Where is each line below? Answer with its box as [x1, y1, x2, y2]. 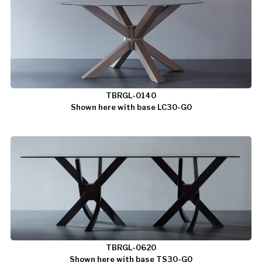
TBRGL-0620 [106, 242, 156, 252]
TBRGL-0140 [106, 90, 156, 100]
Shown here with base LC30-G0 [70, 102, 192, 112]
